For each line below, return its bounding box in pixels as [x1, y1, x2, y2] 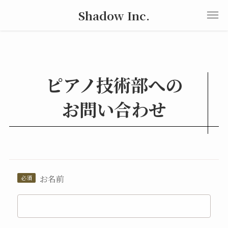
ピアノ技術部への [45, 71, 183, 97]
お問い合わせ [62, 96, 166, 122]
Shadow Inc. [78, 7, 150, 23]
